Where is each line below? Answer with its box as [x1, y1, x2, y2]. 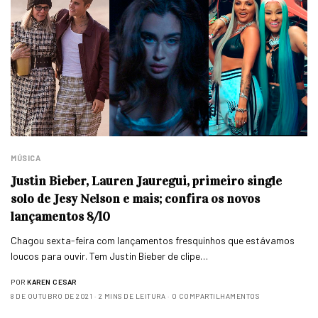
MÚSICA [11, 153, 41, 163]
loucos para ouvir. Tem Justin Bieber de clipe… [11, 250, 209, 263]
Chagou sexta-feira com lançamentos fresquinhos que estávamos [11, 234, 295, 247]
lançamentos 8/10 [11, 209, 110, 225]
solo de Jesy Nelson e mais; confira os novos [11, 191, 260, 207]
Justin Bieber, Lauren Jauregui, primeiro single [11, 173, 282, 190]
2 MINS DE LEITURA [98, 292, 165, 301]
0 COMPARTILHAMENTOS [171, 292, 259, 301]
